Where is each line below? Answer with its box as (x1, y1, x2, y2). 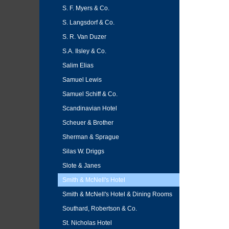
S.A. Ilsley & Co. (62, 48, 106, 55)
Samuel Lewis (62, 76, 102, 83)
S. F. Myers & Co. (62, 5, 109, 12)
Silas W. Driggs (62, 148, 104, 155)
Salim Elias (62, 62, 94, 69)
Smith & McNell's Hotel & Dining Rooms (62, 191, 172, 198)
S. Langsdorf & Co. (62, 19, 114, 26)
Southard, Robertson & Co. (62, 205, 137, 212)
